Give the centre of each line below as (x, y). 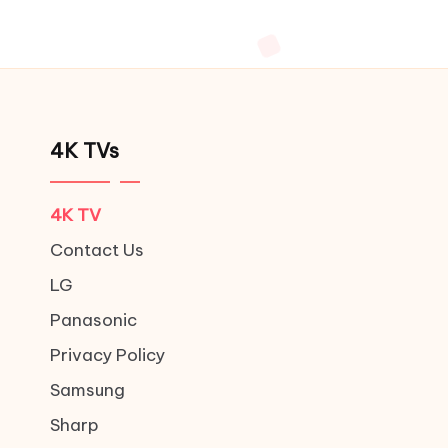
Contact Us (97, 250)
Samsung (87, 390)
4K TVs (84, 150)
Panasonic (93, 320)
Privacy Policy (107, 355)
